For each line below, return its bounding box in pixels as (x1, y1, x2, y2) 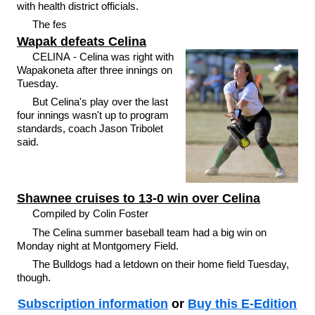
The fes (32, 18, 67, 30)
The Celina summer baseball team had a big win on (32, 226, 267, 238)
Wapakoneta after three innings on (16, 63, 172, 76)
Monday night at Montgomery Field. (16, 239, 179, 252)
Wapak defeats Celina (16, 34, 146, 49)
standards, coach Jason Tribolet (16, 122, 163, 134)
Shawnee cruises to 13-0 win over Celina (16, 191, 260, 206)
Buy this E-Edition (188, 296, 297, 311)
